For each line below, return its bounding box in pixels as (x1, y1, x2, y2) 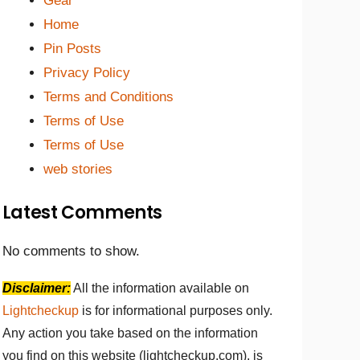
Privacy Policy (43, 65, 130, 81)
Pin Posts (43, 41, 101, 57)
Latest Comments (2, 199, 162, 225)
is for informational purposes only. (81, 303, 272, 317)
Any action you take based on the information (2, 325, 258, 340)
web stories (43, 162, 112, 178)
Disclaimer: (2, 280, 71, 295)
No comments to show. (2, 243, 140, 259)
